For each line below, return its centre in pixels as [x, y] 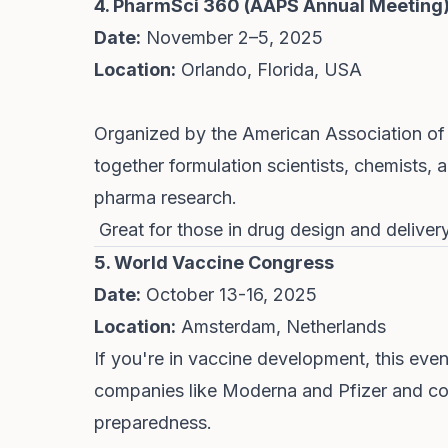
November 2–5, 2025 [232, 37]
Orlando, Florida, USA [269, 69]
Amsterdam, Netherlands [281, 326]
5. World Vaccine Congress [214, 262]
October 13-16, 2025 [229, 294]
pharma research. [165, 197]
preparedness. [153, 422]
